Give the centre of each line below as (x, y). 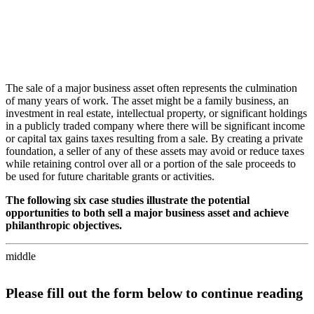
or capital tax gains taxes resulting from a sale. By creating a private (154, 138)
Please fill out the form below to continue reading (154, 293)
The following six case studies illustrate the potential (128, 200)
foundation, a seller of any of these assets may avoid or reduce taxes (155, 151)
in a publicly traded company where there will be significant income (155, 125)
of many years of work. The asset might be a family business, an (147, 100)
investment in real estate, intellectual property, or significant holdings (156, 113)
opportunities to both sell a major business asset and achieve (147, 212)
